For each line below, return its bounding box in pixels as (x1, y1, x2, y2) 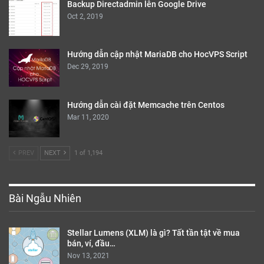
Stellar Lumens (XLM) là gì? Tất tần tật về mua (67, 227, 240, 237)
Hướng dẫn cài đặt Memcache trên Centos (67, 100, 225, 110)
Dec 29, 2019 (67, 62, 108, 71)
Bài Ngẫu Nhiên (9, 192, 81, 204)
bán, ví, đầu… (67, 238, 115, 248)
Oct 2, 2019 (67, 12, 103, 21)
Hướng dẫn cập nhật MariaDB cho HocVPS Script (67, 49, 247, 60)
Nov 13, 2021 (67, 251, 110, 260)
